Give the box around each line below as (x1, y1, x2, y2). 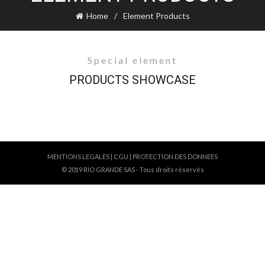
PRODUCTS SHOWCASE (69, 73, 196, 87)
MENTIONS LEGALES (47, 153, 109, 160)
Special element (88, 54, 177, 66)
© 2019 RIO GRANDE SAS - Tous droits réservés (61, 166, 204, 173)
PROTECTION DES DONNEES (132, 153, 218, 160)
